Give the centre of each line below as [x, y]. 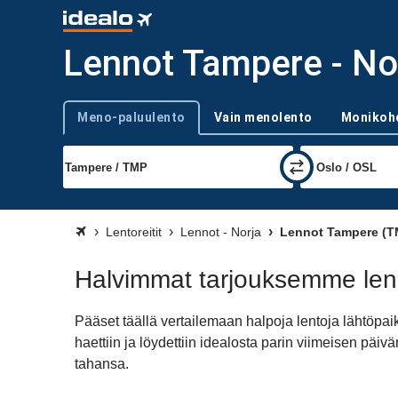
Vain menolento [263, 117]
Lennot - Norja [221, 232]
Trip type [85, 124]
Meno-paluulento [131, 117]
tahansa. [102, 364]
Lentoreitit [134, 232]
